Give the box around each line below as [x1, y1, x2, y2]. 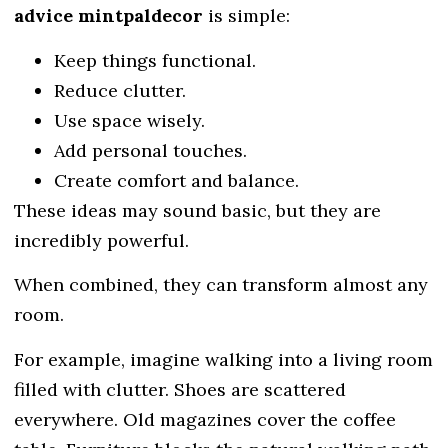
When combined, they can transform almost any [14, 273, 428, 297]
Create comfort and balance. [54, 168, 299, 192]
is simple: [203, 4, 290, 28]
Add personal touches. [54, 138, 247, 162]
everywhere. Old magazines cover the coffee [14, 407, 396, 431]
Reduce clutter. [54, 78, 186, 102]
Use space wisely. [54, 108, 205, 132]
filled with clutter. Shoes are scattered [14, 377, 346, 401]
